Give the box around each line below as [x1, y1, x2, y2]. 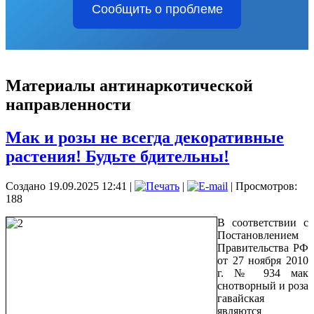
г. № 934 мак [217, 266, 308, 279]
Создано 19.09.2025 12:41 [6, 179, 127, 192]
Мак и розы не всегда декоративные [6, 128, 284, 146]
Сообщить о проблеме [91, 2, 223, 17]
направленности [6, 95, 131, 114]
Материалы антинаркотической [6, 76, 253, 95]
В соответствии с [217, 216, 308, 228]
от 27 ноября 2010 [217, 254, 308, 266]
